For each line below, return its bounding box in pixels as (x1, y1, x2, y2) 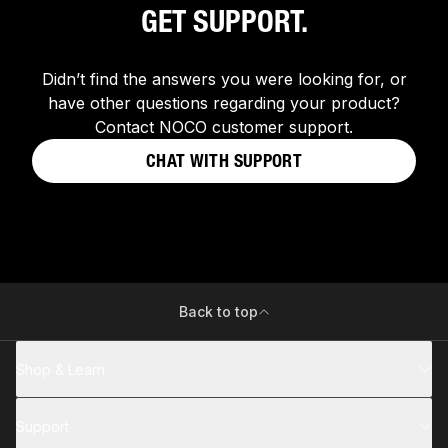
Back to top (178, 303, 258, 321)
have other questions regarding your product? (48, 93, 400, 114)
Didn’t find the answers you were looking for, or (41, 69, 407, 90)
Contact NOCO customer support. (95, 117, 353, 138)
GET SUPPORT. (140, 3, 308, 41)
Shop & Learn (16, 360, 105, 378)
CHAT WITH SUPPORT (145, 149, 303, 172)
